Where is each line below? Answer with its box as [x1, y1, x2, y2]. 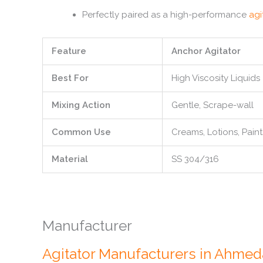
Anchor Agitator [171, 46, 241, 56]
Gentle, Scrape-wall [171, 100, 254, 110]
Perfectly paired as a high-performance [82, 9, 249, 20]
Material [52, 154, 88, 164]
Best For [52, 73, 89, 83]
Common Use [52, 127, 111, 137]
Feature [52, 46, 86, 56]
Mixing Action [52, 100, 110, 110]
